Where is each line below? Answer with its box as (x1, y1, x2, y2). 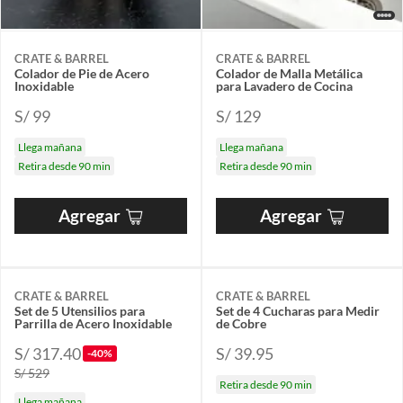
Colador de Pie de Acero (14, 66, 149, 82)
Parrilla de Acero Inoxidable (14, 316, 172, 332)
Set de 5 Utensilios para (14, 303, 145, 319)
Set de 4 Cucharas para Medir (216, 303, 380, 319)
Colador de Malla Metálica (216, 66, 363, 82)
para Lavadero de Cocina (216, 78, 353, 94)
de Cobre (216, 316, 266, 332)
